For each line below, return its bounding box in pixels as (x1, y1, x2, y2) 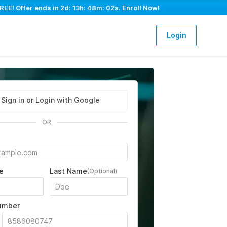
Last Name (49, 167, 87, 175)
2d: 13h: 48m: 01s (60, 4, 118, 12)
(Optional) (87, 167, 117, 175)
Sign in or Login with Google (1, 96, 100, 104)
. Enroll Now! (118, 4, 159, 12)
